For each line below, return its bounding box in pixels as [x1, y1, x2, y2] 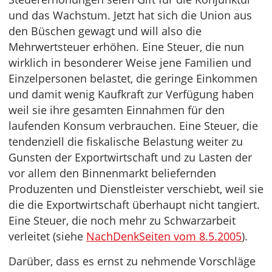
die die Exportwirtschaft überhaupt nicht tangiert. [8, 197, 260, 212]
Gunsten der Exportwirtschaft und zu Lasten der [8, 150, 252, 165]
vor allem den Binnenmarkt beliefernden [8, 166, 216, 180]
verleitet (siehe [8, 229, 86, 243]
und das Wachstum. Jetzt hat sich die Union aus [8, 8, 252, 22]
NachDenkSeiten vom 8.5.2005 [86, 229, 242, 243]
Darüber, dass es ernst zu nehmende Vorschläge [8, 254, 256, 268]
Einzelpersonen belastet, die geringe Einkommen [8, 71, 257, 86]
